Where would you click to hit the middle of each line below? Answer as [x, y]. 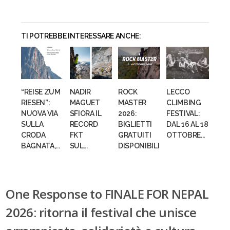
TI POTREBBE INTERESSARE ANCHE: [81, 36]
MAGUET [85, 102]
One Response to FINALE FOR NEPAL [107, 194]
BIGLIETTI [135, 124]
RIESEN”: [36, 102]
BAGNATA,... [41, 146]
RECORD [84, 124]
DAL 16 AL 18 [187, 124]
